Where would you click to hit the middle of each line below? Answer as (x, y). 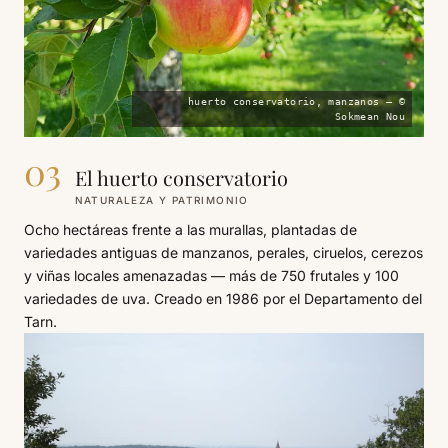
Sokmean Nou (369, 117)
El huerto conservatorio (181, 178)
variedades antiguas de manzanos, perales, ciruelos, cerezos (223, 253)
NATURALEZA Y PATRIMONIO (161, 200)
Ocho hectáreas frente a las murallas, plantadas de (190, 230)
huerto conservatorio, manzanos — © (296, 102)
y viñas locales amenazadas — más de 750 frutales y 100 (211, 276)
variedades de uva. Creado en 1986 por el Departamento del (223, 299)
